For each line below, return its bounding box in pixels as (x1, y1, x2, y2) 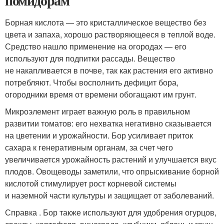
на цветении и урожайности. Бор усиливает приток (5, 129, 193, 141)
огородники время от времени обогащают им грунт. (5, 88, 196, 100)
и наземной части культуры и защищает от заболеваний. (5, 189, 214, 201)
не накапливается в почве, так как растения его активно (5, 64, 213, 76)
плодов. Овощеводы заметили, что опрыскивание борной (5, 165, 219, 177)
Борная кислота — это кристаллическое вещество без (5, 16, 206, 28)
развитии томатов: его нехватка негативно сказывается (5, 117, 211, 129)
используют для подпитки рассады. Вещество (5, 52, 175, 64)
